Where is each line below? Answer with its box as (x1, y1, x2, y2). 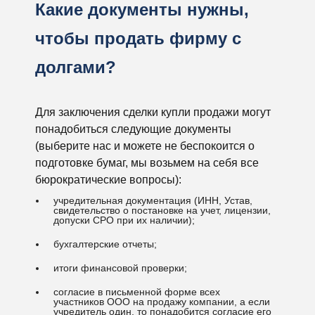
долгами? (35, 58, 116, 77)
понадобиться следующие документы (35, 123, 231, 135)
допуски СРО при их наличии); (53, 214, 195, 226)
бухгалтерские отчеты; (53, 238, 157, 250)
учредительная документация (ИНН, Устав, (53, 195, 252, 206)
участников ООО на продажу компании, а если (53, 296, 270, 307)
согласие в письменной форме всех (53, 286, 220, 297)
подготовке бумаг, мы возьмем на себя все (35, 157, 259, 169)
